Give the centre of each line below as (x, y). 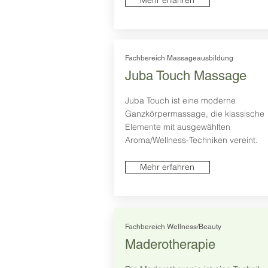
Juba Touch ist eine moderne (180, 101)
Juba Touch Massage (185, 76)
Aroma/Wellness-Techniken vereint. (191, 140)
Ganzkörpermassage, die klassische (194, 114)
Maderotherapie (170, 245)
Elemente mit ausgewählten (177, 127)
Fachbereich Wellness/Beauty (173, 227)
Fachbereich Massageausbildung (179, 58)
